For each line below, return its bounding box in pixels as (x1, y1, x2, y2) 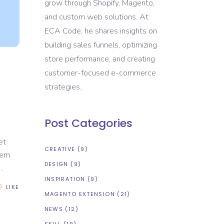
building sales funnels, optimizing (44, 39, 157, 50)
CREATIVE (44, 145, 75, 153)
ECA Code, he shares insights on (44, 25, 157, 36)
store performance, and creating (44, 53, 155, 64)
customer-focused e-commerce (44, 67, 156, 78)
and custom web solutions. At (44, 11, 148, 22)
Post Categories (44, 115, 132, 131)
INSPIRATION (44, 175, 85, 183)
